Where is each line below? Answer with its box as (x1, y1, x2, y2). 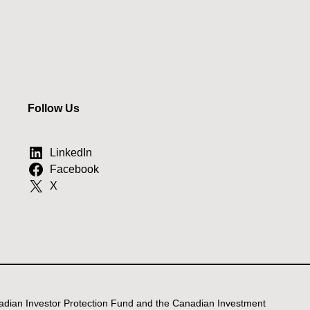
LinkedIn (49, 147, 92, 159)
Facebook (49, 163, 99, 176)
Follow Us (28, 102, 80, 115)
